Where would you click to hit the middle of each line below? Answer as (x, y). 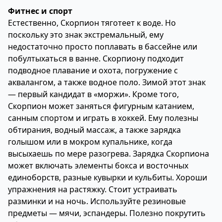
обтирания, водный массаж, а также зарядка (94, 130)
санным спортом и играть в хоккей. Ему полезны (103, 118)
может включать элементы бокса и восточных (98, 166)
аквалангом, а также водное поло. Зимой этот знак (107, 82)
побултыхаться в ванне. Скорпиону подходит (96, 58)
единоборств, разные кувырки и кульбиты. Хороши (108, 177)
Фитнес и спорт (40, 11)
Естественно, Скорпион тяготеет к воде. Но (92, 23)
